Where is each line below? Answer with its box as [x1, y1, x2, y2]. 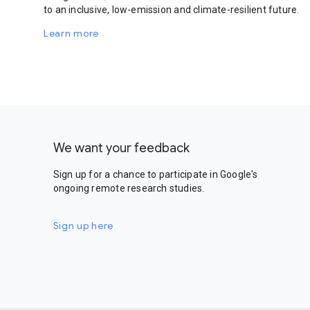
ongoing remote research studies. [53, 183, 205, 194]
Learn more [44, 27, 99, 39]
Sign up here [53, 219, 114, 232]
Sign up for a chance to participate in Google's [53, 169, 258, 180]
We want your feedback [53, 140, 190, 156]
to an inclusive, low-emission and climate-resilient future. [44, 4, 300, 15]
